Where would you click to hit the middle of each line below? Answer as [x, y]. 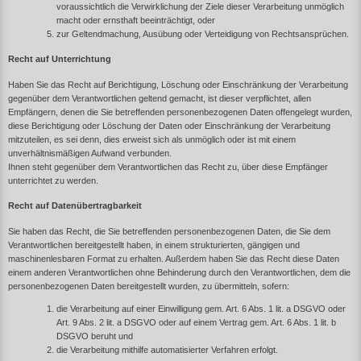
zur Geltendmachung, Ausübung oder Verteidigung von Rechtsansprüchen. [203, 33]
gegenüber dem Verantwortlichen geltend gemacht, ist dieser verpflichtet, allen [160, 98]
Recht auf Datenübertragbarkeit [75, 206]
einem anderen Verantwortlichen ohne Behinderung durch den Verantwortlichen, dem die [179, 273]
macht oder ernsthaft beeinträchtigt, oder [136, 20]
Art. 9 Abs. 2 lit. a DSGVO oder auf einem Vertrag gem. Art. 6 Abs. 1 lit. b [196, 323]
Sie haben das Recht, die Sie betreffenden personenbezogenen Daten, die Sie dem [169, 232]
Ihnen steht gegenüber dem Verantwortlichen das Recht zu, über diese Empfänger [168, 166]
